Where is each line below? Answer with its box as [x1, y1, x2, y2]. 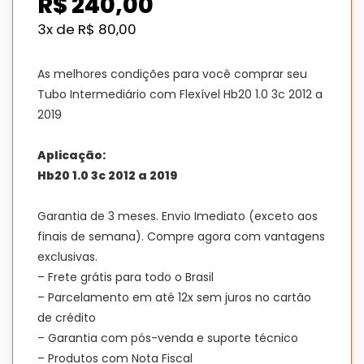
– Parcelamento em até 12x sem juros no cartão [37, 289, 311, 306]
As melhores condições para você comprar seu [37, 66, 307, 83]
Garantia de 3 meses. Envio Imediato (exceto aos [37, 208, 318, 225]
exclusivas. [37, 249, 97, 266]
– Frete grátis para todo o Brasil [37, 269, 214, 286]
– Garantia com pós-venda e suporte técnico [37, 330, 298, 347]
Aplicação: [37, 147, 108, 164]
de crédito [37, 310, 96, 327]
